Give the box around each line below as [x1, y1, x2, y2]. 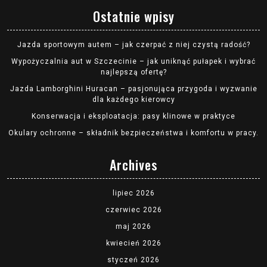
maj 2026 [116, 222, 151, 231]
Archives [110, 155, 157, 175]
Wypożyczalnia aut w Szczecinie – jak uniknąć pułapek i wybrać [11, 57, 256, 66]
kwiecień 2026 [105, 239, 162, 248]
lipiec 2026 [112, 189, 155, 198]
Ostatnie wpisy [92, 7, 175, 26]
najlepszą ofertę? [100, 68, 167, 77]
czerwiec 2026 [105, 206, 162, 215]
